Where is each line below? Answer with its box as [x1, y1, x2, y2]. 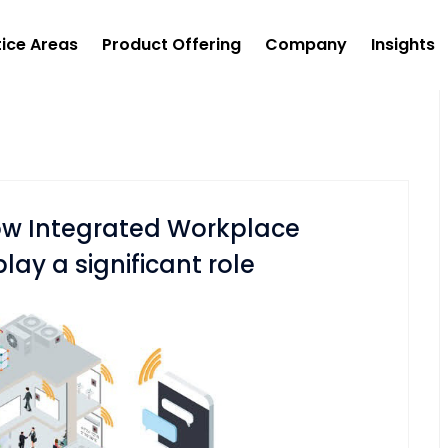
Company [265, 33, 347, 56]
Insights [371, 33, 435, 56]
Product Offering [102, 33, 241, 56]
